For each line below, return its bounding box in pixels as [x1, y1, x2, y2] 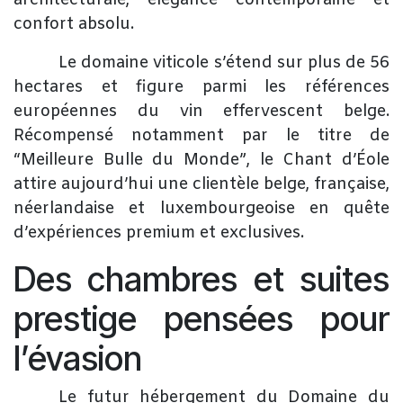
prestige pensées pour [13, 298, 390, 339]
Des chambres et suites [13, 258, 390, 300]
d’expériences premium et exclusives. [13, 221, 304, 244]
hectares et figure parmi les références [13, 76, 390, 98]
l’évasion [13, 337, 142, 379]
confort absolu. [13, 13, 134, 35]
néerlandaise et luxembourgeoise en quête [13, 197, 390, 219]
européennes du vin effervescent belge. [13, 100, 390, 122]
